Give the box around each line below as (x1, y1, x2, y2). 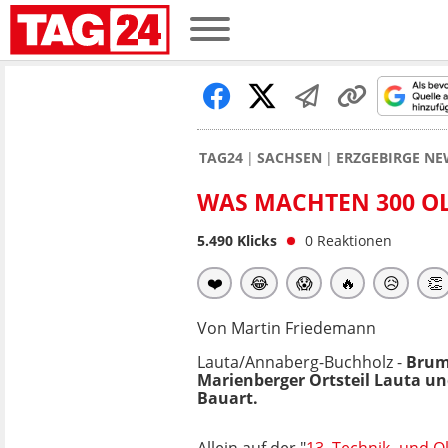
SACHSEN (257, 148, 322, 167)
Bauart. (197, 387, 258, 409)
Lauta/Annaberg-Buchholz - (197, 351, 402, 373)
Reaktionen (317, 231, 392, 250)
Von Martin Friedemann (197, 317, 376, 339)
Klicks (233, 231, 277, 250)
